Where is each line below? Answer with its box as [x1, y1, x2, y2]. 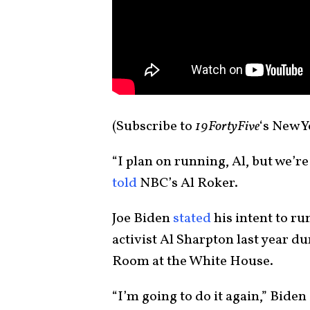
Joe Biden [112, 208, 173, 228]
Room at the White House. [112, 251, 273, 271]
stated [173, 208, 211, 228]
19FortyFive [195, 116, 259, 136]
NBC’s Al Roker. [137, 173, 238, 193]
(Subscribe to [112, 116, 195, 136]
